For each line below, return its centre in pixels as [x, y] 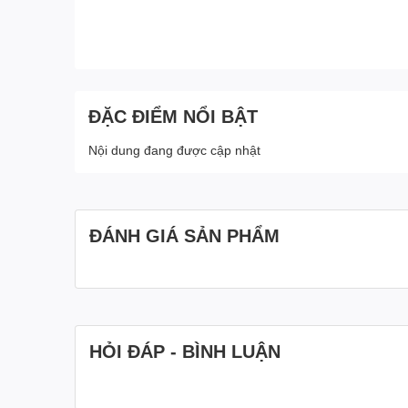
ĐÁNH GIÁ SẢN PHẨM [184, 235]
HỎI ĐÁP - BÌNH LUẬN [185, 350]
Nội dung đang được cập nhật [174, 149]
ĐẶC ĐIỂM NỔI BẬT [173, 115]
